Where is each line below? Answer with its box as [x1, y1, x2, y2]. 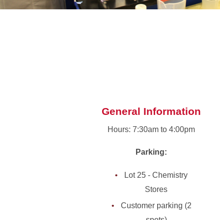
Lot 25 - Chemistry [124, 171, 188, 179]
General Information [102, 106, 201, 117]
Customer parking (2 [120, 201, 192, 210]
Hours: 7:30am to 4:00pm [108, 125, 195, 134]
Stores [145, 185, 167, 193]
